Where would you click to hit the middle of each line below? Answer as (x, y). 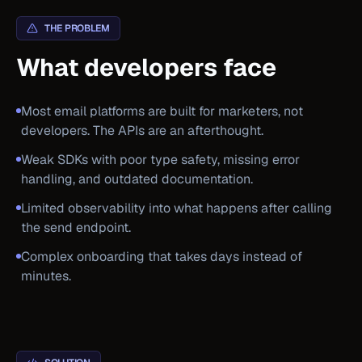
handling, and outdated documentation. (137, 179)
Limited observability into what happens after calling (177, 208)
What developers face (146, 67)
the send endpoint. (76, 227)
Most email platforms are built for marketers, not (162, 111)
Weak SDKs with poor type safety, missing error (160, 160)
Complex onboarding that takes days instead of (162, 257)
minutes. (46, 276)
